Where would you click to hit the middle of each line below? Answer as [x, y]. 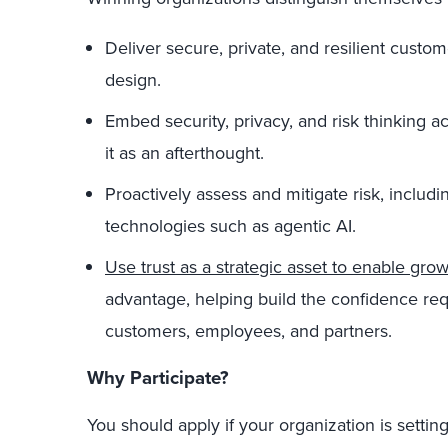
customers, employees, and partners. [248, 330]
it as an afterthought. [184, 152]
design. [133, 79]
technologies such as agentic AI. [230, 225]
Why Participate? [158, 378]
